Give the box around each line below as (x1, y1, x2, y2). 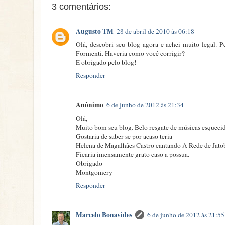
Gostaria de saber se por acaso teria (76, 131, 172, 141)
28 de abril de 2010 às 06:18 (117, 27, 194, 36)
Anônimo (76, 99, 103, 110)
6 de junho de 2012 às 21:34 (106, 100, 184, 109)
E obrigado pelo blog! (76, 58, 137, 67)
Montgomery (76, 167, 113, 177)
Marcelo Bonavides (76, 209, 132, 220)
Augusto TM (76, 26, 114, 36)
